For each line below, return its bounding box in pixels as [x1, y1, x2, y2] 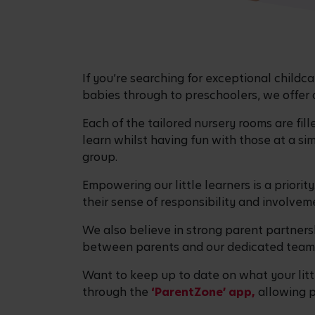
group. [82, 149, 120, 166]
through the [82, 284, 148, 301]
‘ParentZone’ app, [148, 284, 255, 301]
